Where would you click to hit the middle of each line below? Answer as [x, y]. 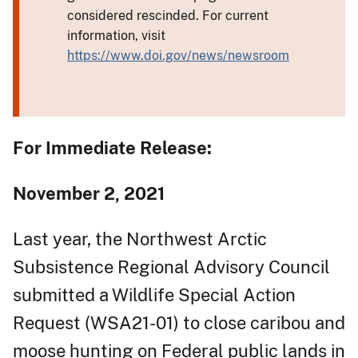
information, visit [116, 35]
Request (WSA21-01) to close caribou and [179, 322]
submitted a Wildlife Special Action [154, 294]
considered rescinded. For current [168, 15]
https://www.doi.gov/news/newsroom [178, 55]
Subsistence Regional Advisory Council [171, 267]
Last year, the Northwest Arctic [140, 239]
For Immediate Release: [112, 147]
